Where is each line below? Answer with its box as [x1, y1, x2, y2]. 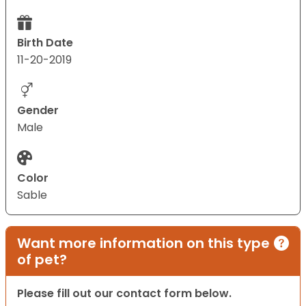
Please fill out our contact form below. [17, 286, 232, 302]
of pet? [17, 250, 67, 270]
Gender [17, 102, 59, 119]
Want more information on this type [17, 234, 270, 253]
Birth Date [17, 35, 73, 51]
